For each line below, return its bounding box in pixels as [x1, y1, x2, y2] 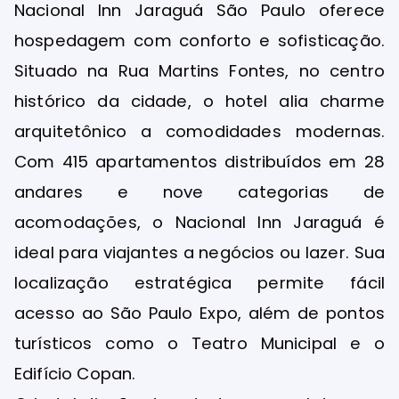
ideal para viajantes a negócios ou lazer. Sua [14, 241, 385, 265]
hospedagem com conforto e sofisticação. [14, 29, 385, 53]
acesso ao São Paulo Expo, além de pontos [14, 302, 385, 325]
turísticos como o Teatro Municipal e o [14, 332, 385, 355]
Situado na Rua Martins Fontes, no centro [14, 60, 385, 83]
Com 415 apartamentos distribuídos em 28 [14, 151, 385, 174]
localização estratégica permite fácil [14, 272, 385, 295]
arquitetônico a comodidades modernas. [14, 120, 385, 143]
